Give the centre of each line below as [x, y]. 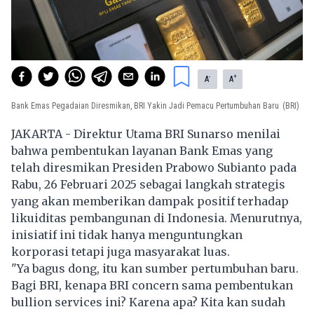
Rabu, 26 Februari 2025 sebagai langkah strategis [148, 185]
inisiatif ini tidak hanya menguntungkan [127, 235]
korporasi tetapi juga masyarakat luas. [121, 252]
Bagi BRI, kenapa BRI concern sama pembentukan [152, 286]
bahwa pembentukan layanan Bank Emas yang [142, 151]
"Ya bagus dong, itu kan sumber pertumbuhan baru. [155, 269]
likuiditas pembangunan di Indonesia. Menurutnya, [157, 218]
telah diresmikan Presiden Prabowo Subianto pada [154, 168]
